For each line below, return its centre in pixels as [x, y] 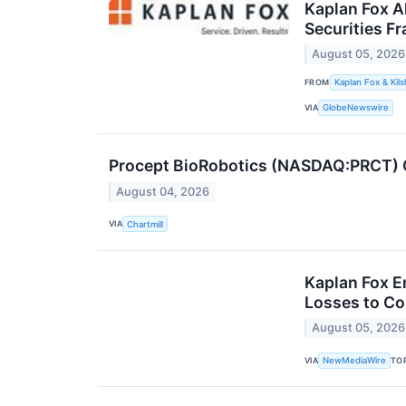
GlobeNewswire [356, 108]
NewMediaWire [355, 361]
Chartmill [145, 224]
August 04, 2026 [163, 191]
